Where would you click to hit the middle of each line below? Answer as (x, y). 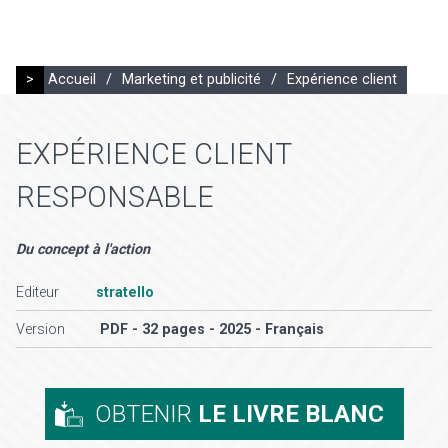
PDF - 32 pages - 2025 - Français (212, 329)
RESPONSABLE (115, 197)
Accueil (72, 79)
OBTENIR (146, 413)
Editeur (37, 292)
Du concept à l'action (83, 249)
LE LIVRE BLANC (290, 413)
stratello (125, 292)
